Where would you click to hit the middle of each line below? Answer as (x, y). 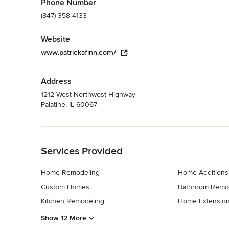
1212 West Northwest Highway (88, 94)
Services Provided (82, 151)
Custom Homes (65, 187)
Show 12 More (64, 218)
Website (55, 39)
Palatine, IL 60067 (69, 104)
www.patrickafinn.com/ (79, 52)
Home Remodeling (70, 172)
